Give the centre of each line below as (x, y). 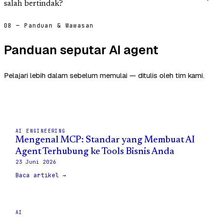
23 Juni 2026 (36, 162)
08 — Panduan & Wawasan (49, 26)
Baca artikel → (41, 175)
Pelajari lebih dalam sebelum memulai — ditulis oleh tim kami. (104, 75)
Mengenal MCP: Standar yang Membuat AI (105, 140)
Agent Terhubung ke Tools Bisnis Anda (95, 152)
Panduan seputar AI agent (81, 50)
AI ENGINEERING (41, 131)
